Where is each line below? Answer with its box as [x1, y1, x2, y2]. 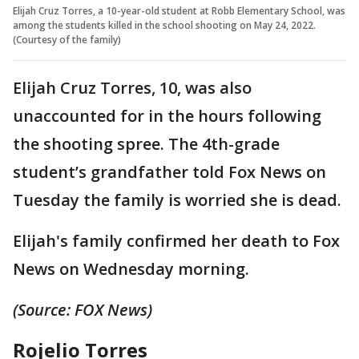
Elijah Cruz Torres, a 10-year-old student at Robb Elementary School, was [13, 4, 345, 18]
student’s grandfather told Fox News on [13, 161, 326, 184]
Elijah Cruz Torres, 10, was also [13, 77, 252, 99]
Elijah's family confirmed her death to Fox [13, 230, 340, 252]
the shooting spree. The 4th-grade [13, 133, 280, 155]
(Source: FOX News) [13, 299, 152, 321]
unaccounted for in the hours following [13, 105, 321, 127]
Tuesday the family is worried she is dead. [13, 189, 341, 212]
